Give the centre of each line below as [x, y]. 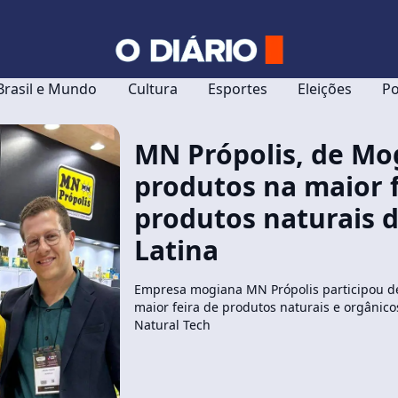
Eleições [325, 89]
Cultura [152, 89]
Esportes [237, 89]
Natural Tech [173, 325]
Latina [177, 250]
